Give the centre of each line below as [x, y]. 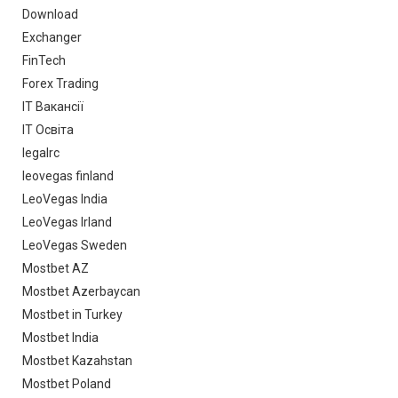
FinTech [44, 61]
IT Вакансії [53, 107]
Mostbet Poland [67, 384]
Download [50, 15]
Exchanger [52, 38]
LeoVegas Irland [67, 223]
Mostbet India [60, 338]
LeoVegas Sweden [75, 246]
